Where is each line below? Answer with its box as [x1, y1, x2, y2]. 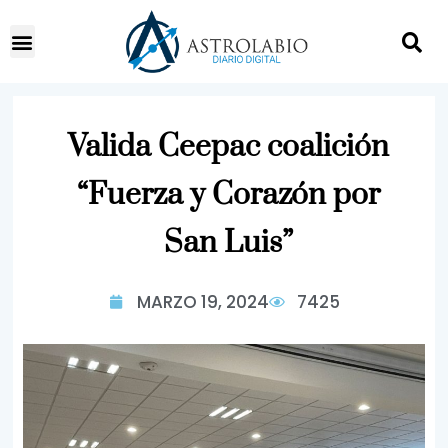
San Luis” [164, 224, 293, 262]
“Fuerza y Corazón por [77, 176, 380, 214]
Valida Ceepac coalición [68, 128, 389, 166]
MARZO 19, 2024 [136, 290, 269, 314]
